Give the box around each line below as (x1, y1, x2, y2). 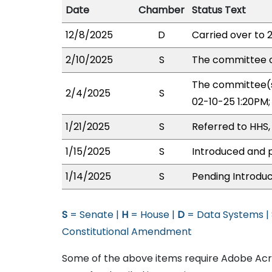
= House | (128, 208, 177, 222)
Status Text (192, 3, 246, 17)
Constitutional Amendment (62, 225, 192, 239)
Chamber (138, 3, 185, 17)
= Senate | (67, 208, 121, 222)
